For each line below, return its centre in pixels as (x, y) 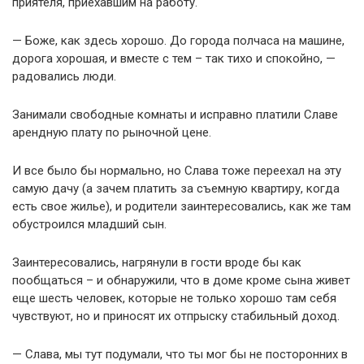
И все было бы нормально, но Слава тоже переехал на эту (177, 170)
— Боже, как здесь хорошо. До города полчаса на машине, (178, 40)
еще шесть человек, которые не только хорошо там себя (174, 298)
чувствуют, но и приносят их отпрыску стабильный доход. (176, 316)
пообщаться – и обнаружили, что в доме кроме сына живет (181, 280)
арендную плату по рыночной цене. (112, 132)
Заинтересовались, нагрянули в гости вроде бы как (157, 262)
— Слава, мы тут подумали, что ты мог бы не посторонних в (180, 354)
